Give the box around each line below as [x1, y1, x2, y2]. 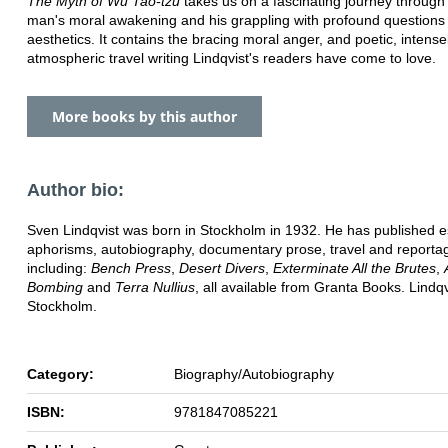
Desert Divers [179, 259, 265, 276]
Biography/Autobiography [174, 365, 334, 382]
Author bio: [27, 179, 124, 200]
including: [27, 259, 91, 276]
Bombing [27, 278, 83, 295]
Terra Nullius [115, 278, 195, 295]
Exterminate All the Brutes [273, 259, 436, 276]
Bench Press [91, 259, 171, 276]
